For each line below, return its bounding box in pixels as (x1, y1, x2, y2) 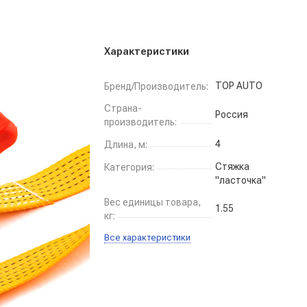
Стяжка (215, 161, 249, 172)
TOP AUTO (215, 80, 262, 91)
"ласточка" (215, 175, 266, 186)
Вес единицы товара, (104, 197, 201, 208)
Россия (215, 109, 248, 120)
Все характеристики (104, 232, 191, 243)
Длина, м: (104, 139, 147, 151)
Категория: (104, 162, 154, 173)
